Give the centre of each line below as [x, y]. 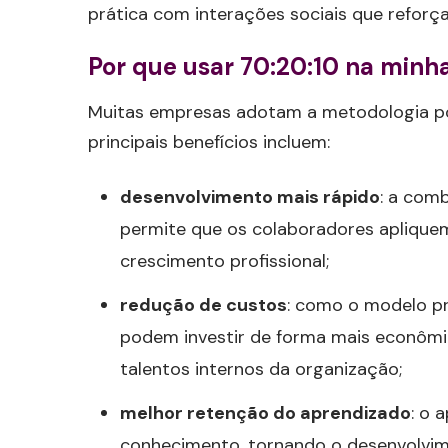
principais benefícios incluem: [209, 142]
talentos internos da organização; [261, 369]
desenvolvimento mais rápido [250, 197]
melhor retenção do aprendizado [265, 413]
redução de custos [203, 305]
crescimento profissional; [224, 261]
